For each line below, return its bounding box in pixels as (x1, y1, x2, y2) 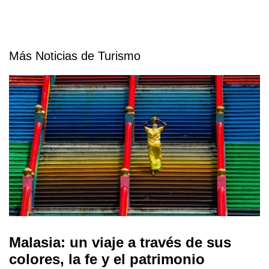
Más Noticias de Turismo (9, 49, 141, 63)
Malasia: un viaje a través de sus (9, 234, 231, 251)
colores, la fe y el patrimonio (9, 251, 205, 268)
